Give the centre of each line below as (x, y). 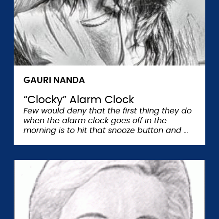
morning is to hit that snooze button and (104, 131)
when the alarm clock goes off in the (95, 121)
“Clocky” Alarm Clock (79, 100)
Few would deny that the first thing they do (108, 111)
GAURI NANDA (54, 81)
